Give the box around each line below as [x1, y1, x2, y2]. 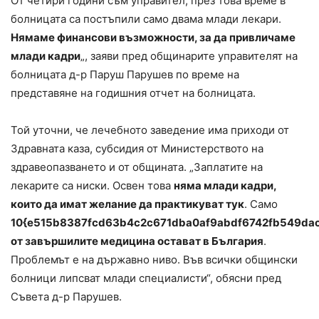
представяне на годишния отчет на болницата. [11, 86, 256, 100]
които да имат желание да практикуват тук [11, 197, 244, 211]
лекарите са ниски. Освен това [11, 179, 174, 193]
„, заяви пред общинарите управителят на [80, 49, 298, 63]
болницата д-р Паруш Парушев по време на [11, 68, 239, 82]
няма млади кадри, [174, 179, 276, 193]
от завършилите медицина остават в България [11, 234, 263, 249]
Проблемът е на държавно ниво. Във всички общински [11, 253, 298, 267]
